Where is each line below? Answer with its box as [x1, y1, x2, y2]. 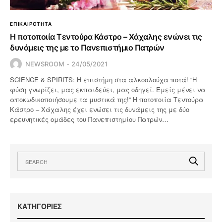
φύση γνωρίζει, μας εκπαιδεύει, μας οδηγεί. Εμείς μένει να [10, 84, 206, 94]
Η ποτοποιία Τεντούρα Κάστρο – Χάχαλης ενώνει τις [10, 31, 202, 42]
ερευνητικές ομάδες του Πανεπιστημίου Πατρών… [10, 114, 169, 124]
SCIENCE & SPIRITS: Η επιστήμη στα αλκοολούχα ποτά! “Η [10, 74, 197, 84]
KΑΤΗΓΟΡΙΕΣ [17, 201, 62, 211]
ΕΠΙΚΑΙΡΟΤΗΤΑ [10, 20, 52, 27]
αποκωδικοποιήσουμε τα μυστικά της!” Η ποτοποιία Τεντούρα [10, 94, 204, 104]
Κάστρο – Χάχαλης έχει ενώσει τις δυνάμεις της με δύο [10, 104, 190, 114]
